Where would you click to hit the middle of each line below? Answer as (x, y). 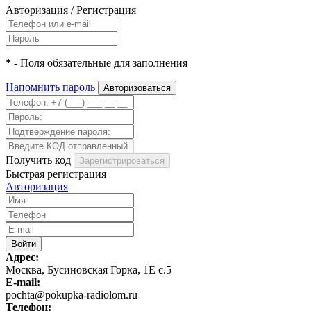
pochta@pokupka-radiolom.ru (72, 294)
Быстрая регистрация (56, 174)
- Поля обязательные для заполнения (99, 62)
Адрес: (22, 257)
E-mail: (23, 282)
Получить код (38, 160)
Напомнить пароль (50, 87)
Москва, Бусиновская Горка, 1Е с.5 (89, 269)
